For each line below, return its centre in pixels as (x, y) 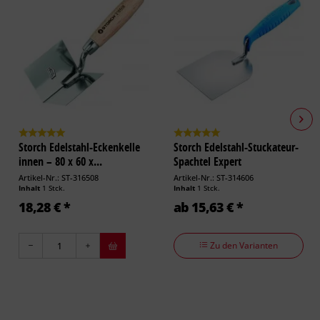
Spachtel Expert (207, 161)
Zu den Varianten (243, 245)
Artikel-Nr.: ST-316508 (59, 177)
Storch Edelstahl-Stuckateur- (236, 147)
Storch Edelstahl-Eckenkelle (79, 147)
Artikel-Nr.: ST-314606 (214, 177)
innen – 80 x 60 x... (60, 161)
